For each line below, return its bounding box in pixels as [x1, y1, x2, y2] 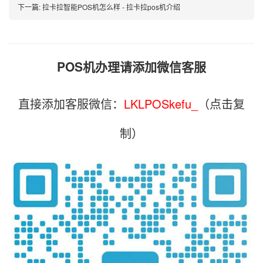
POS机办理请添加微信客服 [57, 57, 206, 75]
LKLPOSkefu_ [124, 95, 198, 112]
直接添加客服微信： [18, 95, 124, 112]
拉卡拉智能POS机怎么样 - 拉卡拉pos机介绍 [42, 1, 180, 12]
